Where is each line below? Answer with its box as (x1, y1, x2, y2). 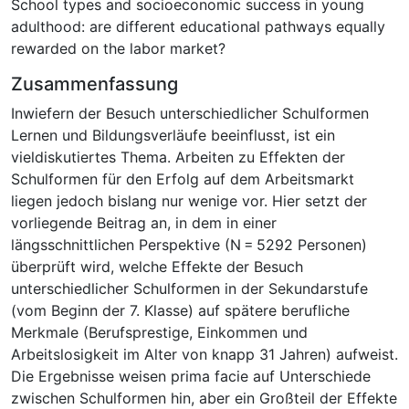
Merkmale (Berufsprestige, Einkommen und (11, 322, 308, 341)
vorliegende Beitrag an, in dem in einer (11, 213, 277, 232)
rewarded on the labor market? (11, 38, 225, 58)
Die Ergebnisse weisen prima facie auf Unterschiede (11, 366, 371, 385)
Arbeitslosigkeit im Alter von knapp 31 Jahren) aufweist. (11, 344, 398, 363)
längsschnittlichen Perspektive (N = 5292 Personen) (11, 235, 367, 254)
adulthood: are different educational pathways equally (11, 16, 385, 36)
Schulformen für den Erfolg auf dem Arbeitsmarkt (11, 169, 354, 188)
